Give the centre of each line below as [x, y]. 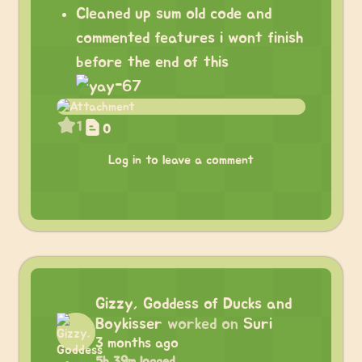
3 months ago [137, 343]
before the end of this [152, 62]
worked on [203, 324]
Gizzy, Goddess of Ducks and [194, 304]
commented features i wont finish [189, 38]
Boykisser [129, 324]
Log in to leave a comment [181, 160]
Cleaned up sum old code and [174, 14]
